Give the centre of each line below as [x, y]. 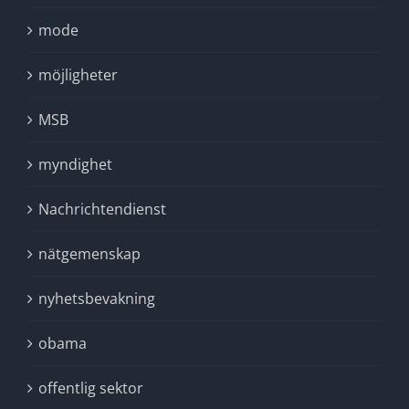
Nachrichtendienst [102, 209]
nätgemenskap [89, 254]
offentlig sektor [91, 388]
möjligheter [78, 75]
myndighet [75, 164]
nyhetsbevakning [97, 299]
